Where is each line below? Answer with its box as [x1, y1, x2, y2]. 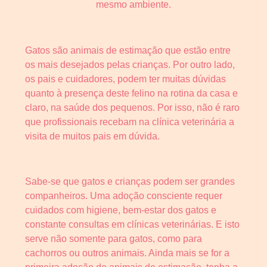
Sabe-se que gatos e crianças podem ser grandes [25, 176, 235, 187]
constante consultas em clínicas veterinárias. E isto [25, 219, 240, 230]
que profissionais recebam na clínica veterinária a [25, 116, 234, 127]
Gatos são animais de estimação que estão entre [25, 45, 231, 55]
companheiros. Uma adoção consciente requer [25, 191, 222, 201]
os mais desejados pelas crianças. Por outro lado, [25, 59, 235, 70]
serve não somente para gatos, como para [25, 234, 202, 244]
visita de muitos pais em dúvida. [25, 131, 160, 141]
